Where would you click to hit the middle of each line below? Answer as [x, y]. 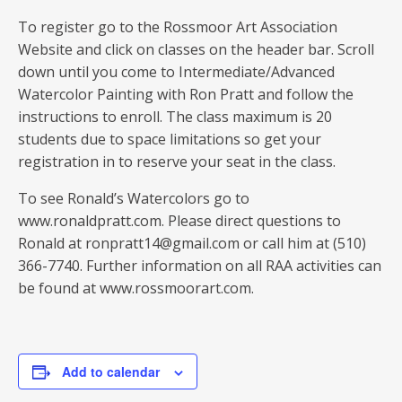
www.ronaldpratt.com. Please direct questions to [179, 221]
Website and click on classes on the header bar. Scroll [196, 49]
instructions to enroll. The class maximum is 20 [175, 117]
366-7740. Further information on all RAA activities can [200, 266]
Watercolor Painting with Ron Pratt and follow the [186, 94]
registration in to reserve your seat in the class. [177, 162]
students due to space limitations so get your [170, 139]
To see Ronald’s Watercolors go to [134, 198]
